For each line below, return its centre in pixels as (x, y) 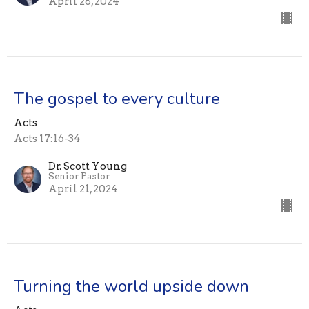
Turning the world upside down (131, 287)
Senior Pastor (79, 177)
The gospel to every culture (117, 99)
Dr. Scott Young (88, 167)
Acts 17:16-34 (47, 139)
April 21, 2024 (83, 189)
